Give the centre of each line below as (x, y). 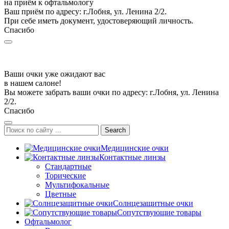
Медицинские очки (135, 148)
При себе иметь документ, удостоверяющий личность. (99, 21)
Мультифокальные (77, 185)
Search (115, 130)
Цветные (61, 194)
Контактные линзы (132, 157)
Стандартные (68, 167)
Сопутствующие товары (159, 213)
